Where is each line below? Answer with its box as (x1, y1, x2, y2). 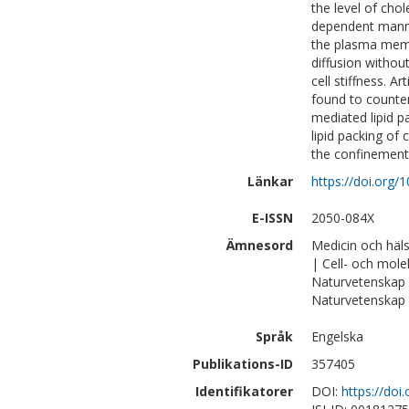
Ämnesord (226, 236, 293, 254)
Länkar (247, 173, 293, 190)
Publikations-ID (193, 355, 293, 372)
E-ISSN (252, 209, 293, 226)
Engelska (311, 328, 363, 345)
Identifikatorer (195, 383, 293, 400)
